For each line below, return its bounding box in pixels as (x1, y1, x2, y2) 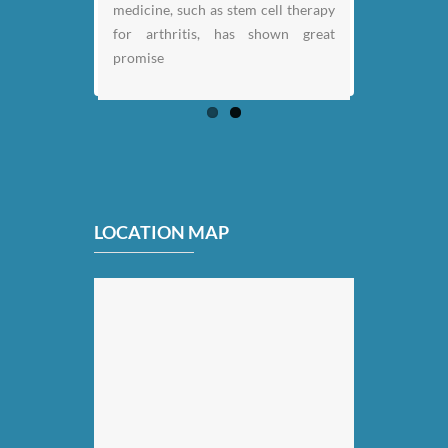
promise (113, 48, 164, 66)
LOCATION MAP (94, 220, 229, 243)
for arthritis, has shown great (113, 24, 335, 42)
